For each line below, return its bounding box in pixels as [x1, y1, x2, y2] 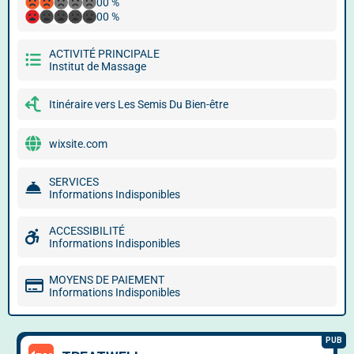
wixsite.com [49, 137, 107, 150]
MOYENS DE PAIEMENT [49, 273, 164, 286]
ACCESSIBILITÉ [49, 224, 125, 237]
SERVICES [49, 175, 99, 188]
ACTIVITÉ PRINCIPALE [49, 47, 160, 60]
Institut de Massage [49, 60, 146, 73]
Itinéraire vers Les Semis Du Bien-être [49, 98, 228, 111]
